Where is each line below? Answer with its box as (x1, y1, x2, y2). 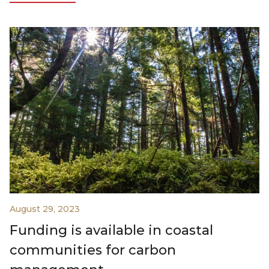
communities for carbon (10, 242, 176, 259)
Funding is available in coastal (10, 222, 213, 239)
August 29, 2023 (10, 204, 80, 215)
